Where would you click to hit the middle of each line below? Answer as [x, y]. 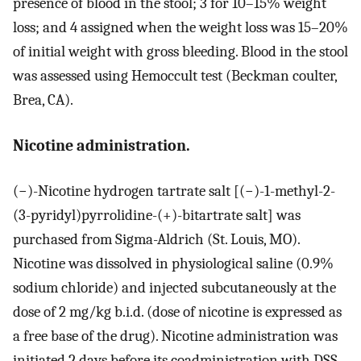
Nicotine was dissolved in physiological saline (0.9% [173, 264]
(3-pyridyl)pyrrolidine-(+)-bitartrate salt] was [157, 216]
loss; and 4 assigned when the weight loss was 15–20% [180, 28]
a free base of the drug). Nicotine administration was [175, 336]
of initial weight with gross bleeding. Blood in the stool [180, 52]
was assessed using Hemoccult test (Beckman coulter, [175, 76]
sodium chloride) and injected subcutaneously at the [174, 288]
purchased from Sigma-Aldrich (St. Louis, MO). [156, 240]
